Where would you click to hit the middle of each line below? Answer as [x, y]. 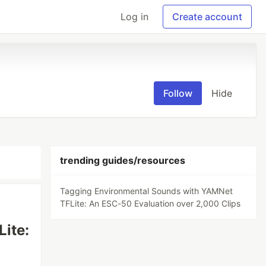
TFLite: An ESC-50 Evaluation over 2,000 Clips [151, 203]
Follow [178, 93]
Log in [134, 17]
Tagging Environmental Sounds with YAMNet [147, 191]
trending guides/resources [123, 160]
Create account [207, 17]
